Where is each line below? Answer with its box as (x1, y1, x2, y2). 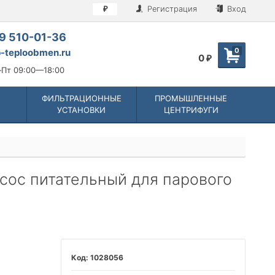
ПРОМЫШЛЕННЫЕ (155, 93, 228, 103)
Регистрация (145, 4, 197, 14)
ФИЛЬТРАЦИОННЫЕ (41, 93, 122, 103)
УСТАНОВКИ (57, 105, 106, 115)
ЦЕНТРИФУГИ (163, 105, 219, 115)
